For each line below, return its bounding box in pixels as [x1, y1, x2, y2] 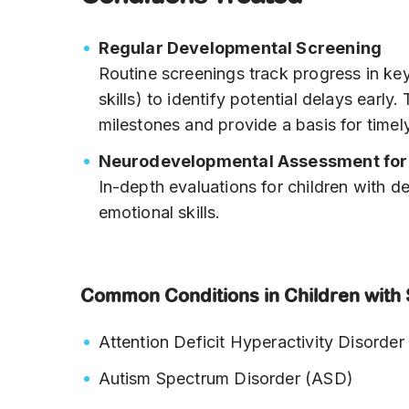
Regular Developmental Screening [98, 38, 383, 58]
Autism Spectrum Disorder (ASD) [98, 369, 353, 389]
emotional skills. [98, 203, 221, 223]
